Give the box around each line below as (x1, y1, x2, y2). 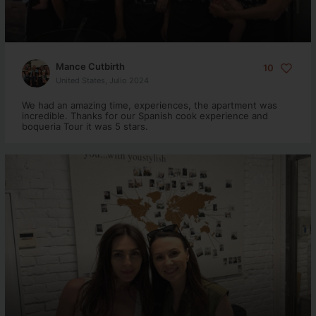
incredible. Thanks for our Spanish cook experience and (21, 110, 268, 121)
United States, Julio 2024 (55, 75, 149, 85)
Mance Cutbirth (55, 60, 125, 72)
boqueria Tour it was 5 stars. (21, 121, 148, 132)
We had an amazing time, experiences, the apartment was (21, 99, 277, 111)
